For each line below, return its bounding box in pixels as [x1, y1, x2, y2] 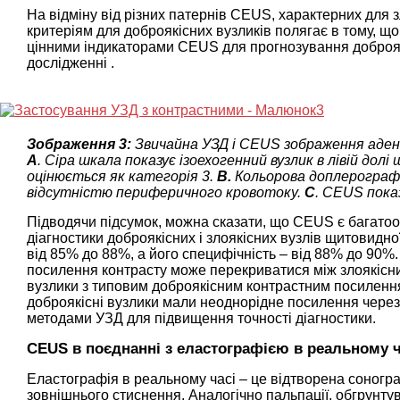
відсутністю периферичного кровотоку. [27, 184, 304, 200]
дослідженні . [27, 54, 114, 71]
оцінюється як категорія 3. [27, 168, 217, 184]
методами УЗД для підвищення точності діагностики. [27, 310, 376, 326]
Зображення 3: [27, 136, 135, 152]
